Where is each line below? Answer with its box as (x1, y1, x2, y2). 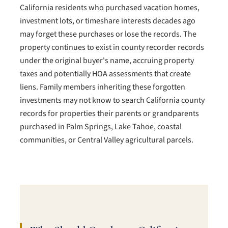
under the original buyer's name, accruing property (20, 55, 194, 67)
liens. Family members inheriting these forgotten (20, 81, 185, 93)
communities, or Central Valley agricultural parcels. (20, 134, 193, 146)
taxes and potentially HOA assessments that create (20, 68, 191, 80)
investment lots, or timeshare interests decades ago (20, 15, 195, 27)
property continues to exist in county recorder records (20, 42, 204, 53)
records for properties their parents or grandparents (20, 108, 199, 120)
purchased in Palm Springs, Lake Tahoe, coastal (20, 121, 182, 133)
